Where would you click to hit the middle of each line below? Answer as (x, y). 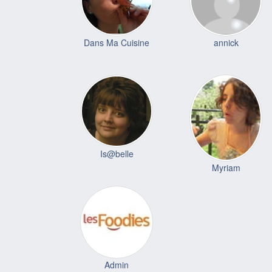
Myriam (226, 167)
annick (226, 43)
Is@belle (117, 153)
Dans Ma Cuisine (117, 43)
